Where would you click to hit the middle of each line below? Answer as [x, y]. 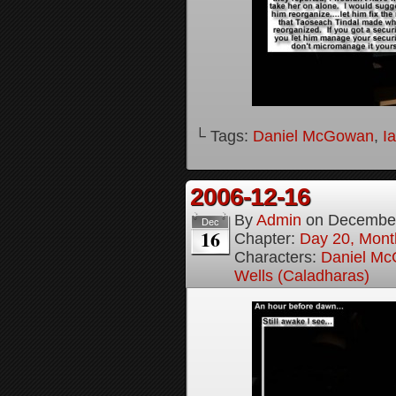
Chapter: [267, 239]
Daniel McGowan [313, 136]
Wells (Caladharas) [302, 276]
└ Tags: [224, 136]
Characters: [278, 257]
